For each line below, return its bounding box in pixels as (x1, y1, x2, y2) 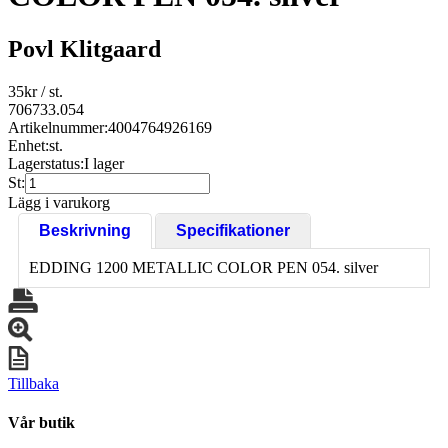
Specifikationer (176, 221, 290, 239)
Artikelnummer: (8, 118, 108, 136)
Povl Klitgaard (8, 35, 161, 62)
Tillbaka (8, 374, 59, 392)
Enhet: (8, 136, 49, 154)
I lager (84, 154, 124, 172)
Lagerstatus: (8, 154, 84, 172)
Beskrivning (39, 221, 131, 239)
